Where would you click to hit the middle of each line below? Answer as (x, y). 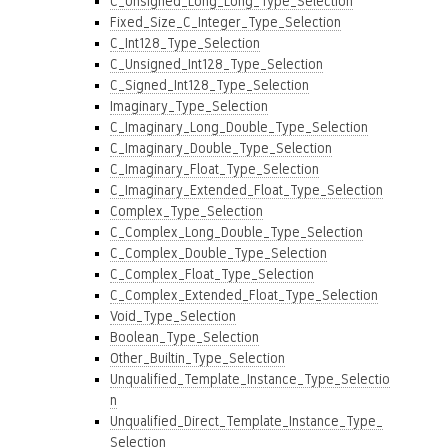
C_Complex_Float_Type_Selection (212, 274)
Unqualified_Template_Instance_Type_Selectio (250, 379)
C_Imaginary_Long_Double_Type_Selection (239, 127)
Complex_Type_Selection (186, 211)
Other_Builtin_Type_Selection (197, 358)
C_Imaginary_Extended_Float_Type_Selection (246, 190)
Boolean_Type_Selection (184, 337)
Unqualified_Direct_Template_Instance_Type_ (246, 421)
